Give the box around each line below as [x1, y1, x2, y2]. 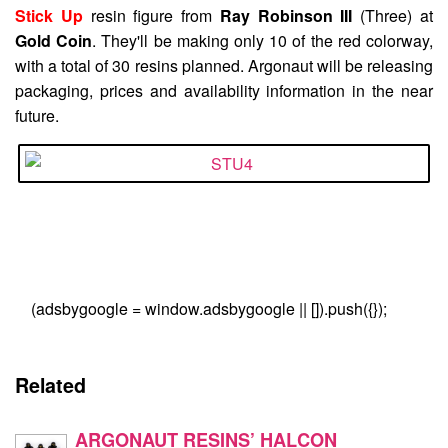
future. [15, 103, 59, 127]
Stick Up [15, 3, 83, 27]
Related [15, 371, 86, 400]
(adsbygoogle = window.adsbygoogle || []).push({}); [31, 297, 387, 321]
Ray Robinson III [219, 3, 353, 27]
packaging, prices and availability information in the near [15, 78, 433, 102]
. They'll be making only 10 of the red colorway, [92, 28, 434, 52]
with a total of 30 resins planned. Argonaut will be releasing [15, 53, 433, 77]
